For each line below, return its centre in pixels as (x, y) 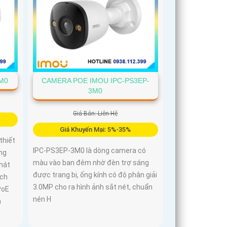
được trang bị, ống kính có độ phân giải (95, 175)
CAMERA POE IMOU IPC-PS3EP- (95, 81)
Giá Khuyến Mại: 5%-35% (96, 130)
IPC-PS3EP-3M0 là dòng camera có (90, 151)
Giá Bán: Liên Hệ (96, 114)
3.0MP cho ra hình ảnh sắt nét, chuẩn (93, 187)
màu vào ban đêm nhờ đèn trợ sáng (91, 163)
